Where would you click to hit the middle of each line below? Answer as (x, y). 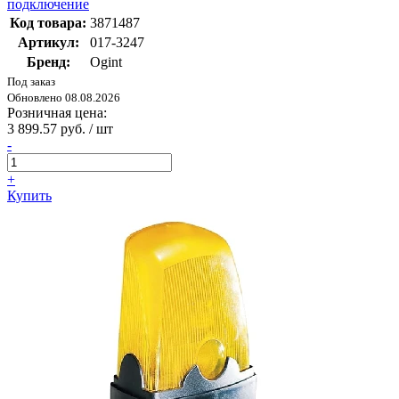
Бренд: (48, 62)
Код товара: (48, 23)
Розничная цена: (57, 113)
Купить (29, 196)
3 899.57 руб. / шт (60, 129)
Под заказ (31, 82)
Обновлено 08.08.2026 (64, 98)
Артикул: (48, 43)
